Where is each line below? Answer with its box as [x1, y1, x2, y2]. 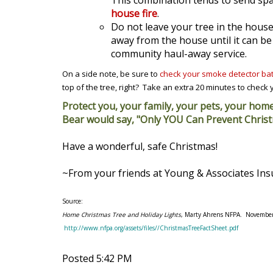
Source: [62, 197, 83, 205]
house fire [111, 7, 157, 20]
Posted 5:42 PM [62, 252, 132, 265]
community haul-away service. [111, 47, 249, 60]
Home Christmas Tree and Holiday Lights [62, 210, 181, 219]
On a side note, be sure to [62, 68, 158, 79]
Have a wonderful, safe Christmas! [62, 140, 218, 153]
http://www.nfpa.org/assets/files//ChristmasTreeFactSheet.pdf [64, 224, 238, 232]
